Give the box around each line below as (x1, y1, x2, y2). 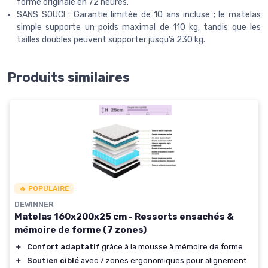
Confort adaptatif (27, 242, 100, 251)
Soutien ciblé (27, 255, 79, 265)
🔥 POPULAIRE (19, 184, 69, 193)
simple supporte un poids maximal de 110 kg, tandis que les (17, 22, 261, 32)
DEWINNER (14, 199, 54, 209)
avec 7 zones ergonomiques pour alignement (79, 255, 246, 265)
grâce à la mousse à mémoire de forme (100, 242, 243, 251)
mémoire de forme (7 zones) (14, 224, 147, 235)
